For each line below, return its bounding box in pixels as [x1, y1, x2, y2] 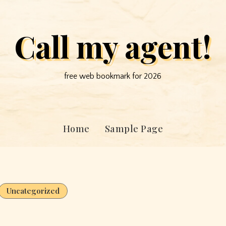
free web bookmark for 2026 [64, 72, 162, 81]
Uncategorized [6, 186, 60, 196]
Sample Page [104, 123, 163, 135]
